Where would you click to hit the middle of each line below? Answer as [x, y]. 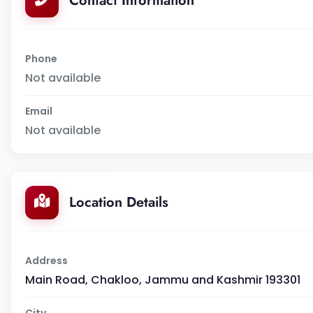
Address [46, 260]
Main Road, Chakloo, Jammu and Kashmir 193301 [163, 279]
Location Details [119, 202]
